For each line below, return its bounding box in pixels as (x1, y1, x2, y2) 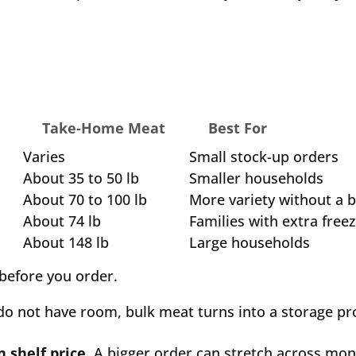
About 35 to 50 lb (23, 168, 140, 188)
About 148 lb (23, 233, 110, 252)
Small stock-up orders (189, 147, 339, 166)
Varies (23, 147, 66, 166)
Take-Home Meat (42, 118, 166, 137)
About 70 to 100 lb (23, 190, 148, 209)
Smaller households (189, 168, 324, 188)
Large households (189, 233, 311, 252)
